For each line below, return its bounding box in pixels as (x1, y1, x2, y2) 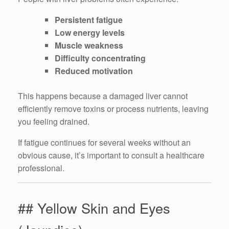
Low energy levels (55, 26, 125, 38)
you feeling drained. (18, 115, 89, 127)
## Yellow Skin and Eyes (18, 197, 170, 218)
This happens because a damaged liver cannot (18, 89, 188, 102)
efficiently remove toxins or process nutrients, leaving (18, 102, 209, 114)
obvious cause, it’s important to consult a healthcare (18, 149, 204, 161)
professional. (18, 162, 64, 174)
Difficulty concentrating (55, 52, 146, 64)
